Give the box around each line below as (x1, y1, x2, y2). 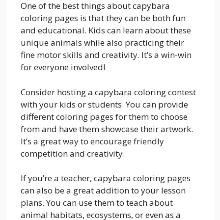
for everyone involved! (21, 61, 105, 73)
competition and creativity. (21, 147, 125, 159)
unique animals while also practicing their (21, 37, 184, 49)
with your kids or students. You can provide (21, 98, 188, 110)
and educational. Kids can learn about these (21, 25, 191, 36)
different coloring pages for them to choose (21, 110, 188, 122)
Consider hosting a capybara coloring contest (21, 86, 196, 98)
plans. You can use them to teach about (21, 197, 173, 209)
